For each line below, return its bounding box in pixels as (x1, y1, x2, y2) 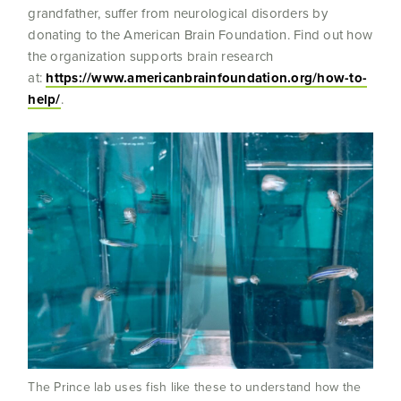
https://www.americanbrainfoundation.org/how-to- (46, 67, 368, 88)
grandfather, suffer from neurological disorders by (28, 3, 328, 23)
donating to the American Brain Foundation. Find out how (28, 24, 373, 45)
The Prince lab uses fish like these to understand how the (28, 378, 362, 397)
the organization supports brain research (28, 46, 274, 66)
